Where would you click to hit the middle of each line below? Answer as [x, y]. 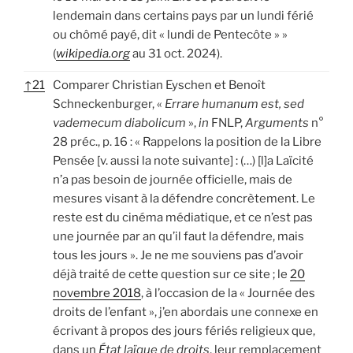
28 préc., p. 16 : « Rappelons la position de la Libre [187, 141]
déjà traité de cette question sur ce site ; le [171, 274]
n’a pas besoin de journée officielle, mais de [173, 179]
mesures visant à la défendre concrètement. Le [184, 198]
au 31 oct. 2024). [176, 53]
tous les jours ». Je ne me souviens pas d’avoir [178, 255]
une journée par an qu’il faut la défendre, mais [178, 236]
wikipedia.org [93, 53]
